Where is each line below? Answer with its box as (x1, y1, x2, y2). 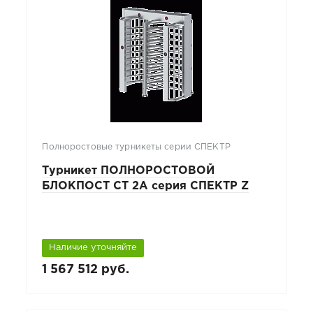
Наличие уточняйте (49, 244, 138, 252)
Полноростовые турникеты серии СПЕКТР (42, 143, 231, 152)
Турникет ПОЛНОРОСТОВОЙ (42, 165, 215, 176)
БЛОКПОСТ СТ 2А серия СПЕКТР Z (42, 180, 249, 191)
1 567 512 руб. (42, 264, 130, 276)
